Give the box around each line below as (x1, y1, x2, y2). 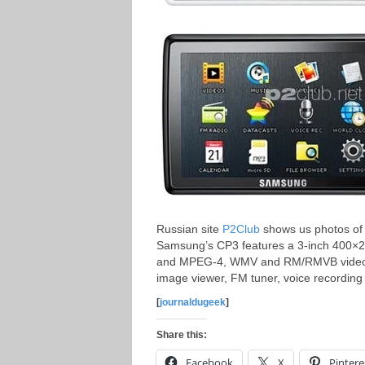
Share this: (156, 329, 207, 341)
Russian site (156, 222, 222, 235)
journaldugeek (160, 297, 226, 308)
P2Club (222, 222, 260, 235)
